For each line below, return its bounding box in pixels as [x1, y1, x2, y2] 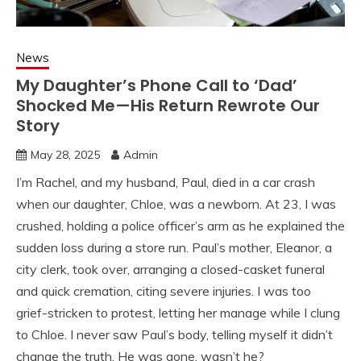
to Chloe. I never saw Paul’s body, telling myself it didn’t [16, 326, 333, 342]
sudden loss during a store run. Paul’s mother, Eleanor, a [16, 239, 332, 255]
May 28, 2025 [31, 147, 100, 162]
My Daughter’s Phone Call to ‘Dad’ [16, 74, 297, 97]
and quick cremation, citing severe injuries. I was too [16, 283, 311, 299]
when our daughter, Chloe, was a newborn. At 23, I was [16, 196, 336, 212]
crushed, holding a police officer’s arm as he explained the [16, 218, 345, 234]
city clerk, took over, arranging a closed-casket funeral [16, 261, 325, 277]
